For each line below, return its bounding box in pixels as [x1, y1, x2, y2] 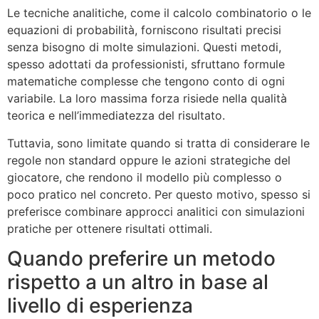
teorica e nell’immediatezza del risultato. [7, 108, 225, 123]
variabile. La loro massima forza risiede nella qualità [7, 91, 287, 106]
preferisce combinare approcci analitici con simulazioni [7, 204, 305, 219]
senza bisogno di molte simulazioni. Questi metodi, [7, 40, 281, 55]
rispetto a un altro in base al [7, 269, 268, 294]
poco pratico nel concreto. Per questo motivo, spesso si [7, 187, 310, 202]
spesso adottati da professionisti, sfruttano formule [7, 57, 285, 72]
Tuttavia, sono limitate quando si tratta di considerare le [7, 135, 310, 150]
